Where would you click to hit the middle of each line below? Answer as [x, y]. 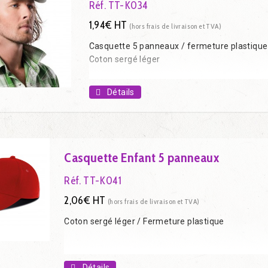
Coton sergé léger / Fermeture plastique [144, 221]
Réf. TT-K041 [93, 181]
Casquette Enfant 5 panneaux [142, 158]
